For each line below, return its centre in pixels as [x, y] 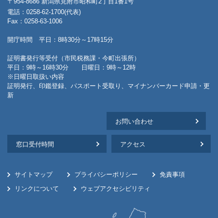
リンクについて [37, 189]
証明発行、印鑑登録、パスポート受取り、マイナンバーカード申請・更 [109, 86]
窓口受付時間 [35, 144]
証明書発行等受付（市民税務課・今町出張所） [74, 58]
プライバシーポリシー [106, 174]
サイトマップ [34, 174]
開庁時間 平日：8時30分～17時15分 [60, 40]
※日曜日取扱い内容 [36, 77]
